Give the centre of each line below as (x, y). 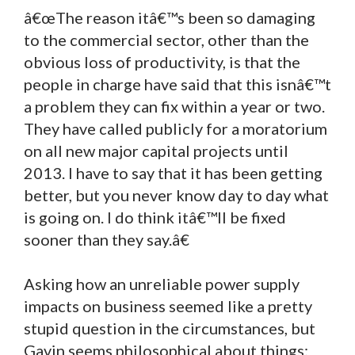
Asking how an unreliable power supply (162, 283)
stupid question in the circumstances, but (170, 328)
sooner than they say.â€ (107, 239)
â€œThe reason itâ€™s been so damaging (170, 17)
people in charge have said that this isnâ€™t (177, 84)
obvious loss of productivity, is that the (162, 61)
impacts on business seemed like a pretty (168, 305)
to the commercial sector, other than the (166, 39)
